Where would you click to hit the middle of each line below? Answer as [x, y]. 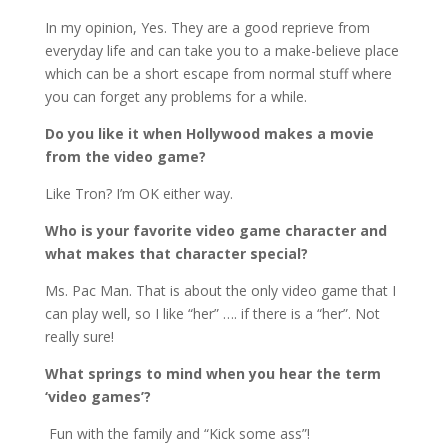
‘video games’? [97, 397]
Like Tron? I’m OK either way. [138, 194]
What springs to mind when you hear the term [212, 374]
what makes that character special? [176, 254]
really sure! [79, 337]
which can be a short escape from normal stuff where [218, 74]
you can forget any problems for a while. [175, 97]
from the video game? [125, 157]
